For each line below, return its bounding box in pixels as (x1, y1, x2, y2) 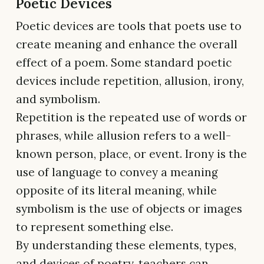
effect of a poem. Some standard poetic (16, 55, 232, 70)
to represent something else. (16, 220, 173, 235)
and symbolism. (16, 92, 100, 107)
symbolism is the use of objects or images (16, 202, 242, 216)
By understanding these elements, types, (16, 238, 236, 253)
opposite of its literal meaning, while (16, 183, 217, 198)
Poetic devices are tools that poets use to (16, 19, 242, 34)
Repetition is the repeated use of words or (16, 110, 247, 125)
